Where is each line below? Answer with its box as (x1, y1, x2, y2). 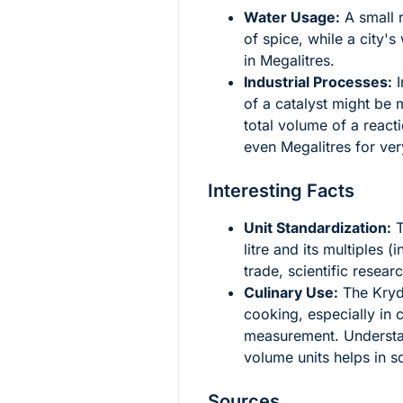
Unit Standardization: (244, 218, 391, 237)
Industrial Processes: (244, 72, 392, 91)
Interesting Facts (208, 179, 354, 201)
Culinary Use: (244, 282, 338, 301)
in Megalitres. (244, 50, 335, 69)
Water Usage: (244, 7, 340, 26)
